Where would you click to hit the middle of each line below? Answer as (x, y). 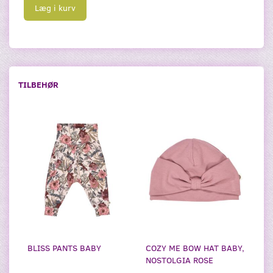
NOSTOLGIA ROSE (179, 260)
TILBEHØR (38, 84)
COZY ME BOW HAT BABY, (195, 247)
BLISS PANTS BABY (64, 247)
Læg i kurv (55, 7)
